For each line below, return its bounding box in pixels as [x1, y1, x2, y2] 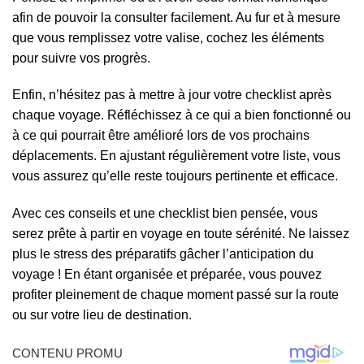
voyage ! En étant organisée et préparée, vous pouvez [12, 267, 322, 282]
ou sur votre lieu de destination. [12, 308, 192, 323]
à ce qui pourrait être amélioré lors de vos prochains [12, 128, 310, 143]
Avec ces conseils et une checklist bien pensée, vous [12, 206, 318, 221]
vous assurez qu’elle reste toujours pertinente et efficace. [12, 169, 338, 184]
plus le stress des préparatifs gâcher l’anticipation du [12, 247, 314, 262]
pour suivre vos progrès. [12, 50, 150, 65]
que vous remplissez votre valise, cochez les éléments [12, 30, 324, 45]
